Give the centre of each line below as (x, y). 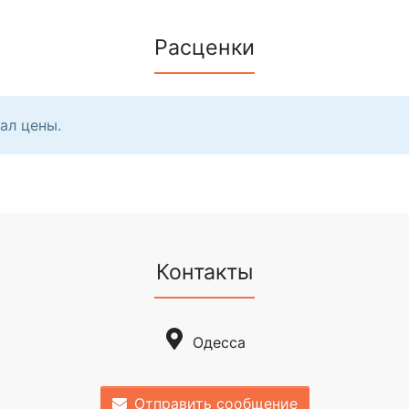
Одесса (219, 342)
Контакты (204, 273)
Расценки (204, 48)
